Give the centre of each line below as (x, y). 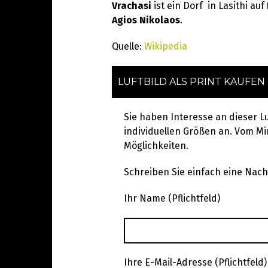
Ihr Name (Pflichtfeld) (172, 198)
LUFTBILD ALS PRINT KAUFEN (191, 81)
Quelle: (128, 46)
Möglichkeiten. (156, 145)
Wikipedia (166, 46)
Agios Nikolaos (146, 20)
